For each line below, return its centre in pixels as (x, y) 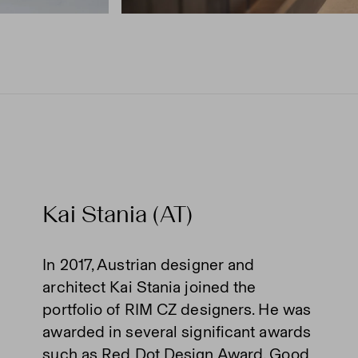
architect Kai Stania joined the (149, 287)
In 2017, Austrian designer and (149, 265)
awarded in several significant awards (177, 332)
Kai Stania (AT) (117, 214)
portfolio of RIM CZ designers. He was (177, 309)
